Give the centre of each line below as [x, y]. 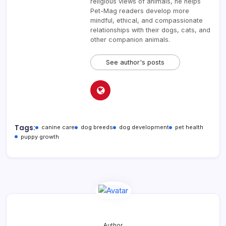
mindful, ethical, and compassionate [147, 20]
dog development [144, 127]
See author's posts [135, 62]
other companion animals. [130, 39]
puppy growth [40, 136]
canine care [58, 127]
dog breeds [97, 127]
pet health [189, 127]
